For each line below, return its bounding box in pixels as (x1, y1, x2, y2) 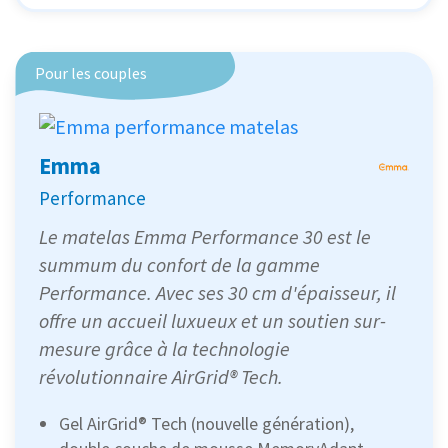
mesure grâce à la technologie (39, 336, 290, 362)
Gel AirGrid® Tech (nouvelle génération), (59, 412, 354, 436)
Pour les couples (35, 63, 147, 84)
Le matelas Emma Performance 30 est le (39, 224, 371, 250)
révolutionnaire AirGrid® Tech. (39, 364, 283, 390)
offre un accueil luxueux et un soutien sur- (39, 308, 386, 334)
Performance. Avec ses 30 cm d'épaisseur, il (39, 280, 396, 306)
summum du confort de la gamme (39, 252, 320, 278)
